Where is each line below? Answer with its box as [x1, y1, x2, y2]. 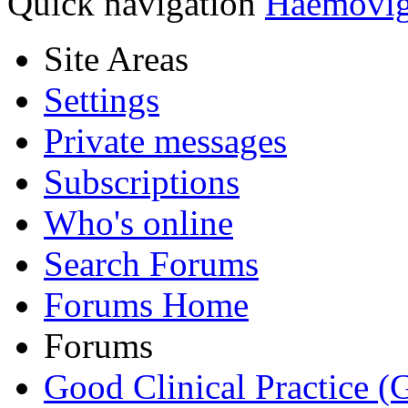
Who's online [44, 203, 233, 243]
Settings [44, 80, 159, 120]
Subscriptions [44, 162, 240, 202]
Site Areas [44, 39, 189, 79]
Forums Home [44, 285, 249, 325]
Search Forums [44, 244, 259, 284]
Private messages [44, 121, 287, 161]
